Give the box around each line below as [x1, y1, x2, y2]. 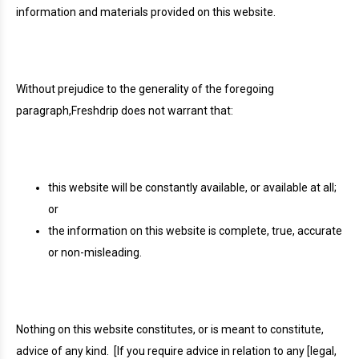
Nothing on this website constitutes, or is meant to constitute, [16, 323, 324, 336]
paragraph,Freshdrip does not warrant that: [16, 104, 233, 117]
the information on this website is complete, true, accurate [48, 224, 342, 237]
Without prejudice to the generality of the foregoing [16, 83, 274, 95]
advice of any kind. [16, 345, 109, 357]
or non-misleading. [48, 246, 142, 259]
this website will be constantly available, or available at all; [48, 181, 337, 194]
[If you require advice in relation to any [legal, [114, 345, 337, 357]
